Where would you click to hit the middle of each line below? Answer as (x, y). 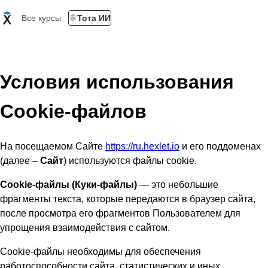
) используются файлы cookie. (130, 160)
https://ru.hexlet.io (142, 146)
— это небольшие (178, 184)
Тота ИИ (94, 18)
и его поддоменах (221, 146)
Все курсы (41, 18)
